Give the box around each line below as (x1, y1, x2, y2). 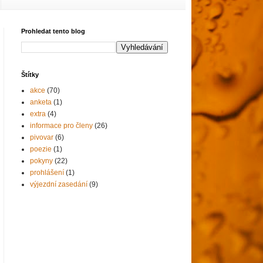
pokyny (30, 156, 53, 165)
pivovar (30, 133, 53, 141)
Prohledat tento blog (21, 27, 85, 35)
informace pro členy (30, 121, 93, 130)
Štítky (21, 70, 39, 78)
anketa (30, 97, 52, 106)
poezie (30, 144, 52, 153)
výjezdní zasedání (30, 180, 87, 188)
